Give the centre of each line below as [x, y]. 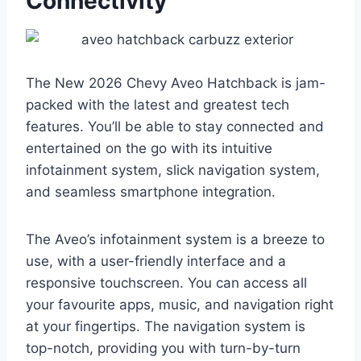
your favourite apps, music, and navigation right [180, 305]
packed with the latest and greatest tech [158, 105]
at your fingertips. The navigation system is [166, 327]
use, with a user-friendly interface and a [156, 261]
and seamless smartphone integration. [151, 192]
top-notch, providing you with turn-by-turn [163, 349]
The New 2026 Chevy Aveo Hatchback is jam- [176, 83]
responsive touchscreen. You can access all [166, 283]
